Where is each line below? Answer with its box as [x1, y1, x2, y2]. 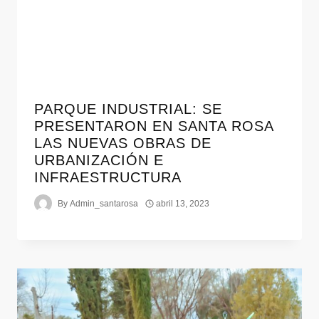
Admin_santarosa [70, 198, 139, 209]
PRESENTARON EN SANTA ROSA [34, 118, 273, 135]
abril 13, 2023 [156, 198, 210, 209]
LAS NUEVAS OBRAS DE [34, 135, 211, 152]
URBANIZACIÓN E [34, 152, 164, 169]
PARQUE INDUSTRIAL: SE [34, 101, 222, 117]
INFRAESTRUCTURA [34, 169, 182, 186]
